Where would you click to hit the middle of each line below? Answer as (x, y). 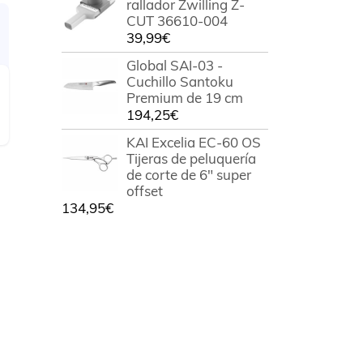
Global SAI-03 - (175, 65)
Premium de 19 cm (185, 98)
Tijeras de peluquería (191, 158)
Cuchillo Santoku (180, 81)
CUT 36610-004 (177, 21)
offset (145, 191)
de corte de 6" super (189, 175)
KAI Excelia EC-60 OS (194, 142)
